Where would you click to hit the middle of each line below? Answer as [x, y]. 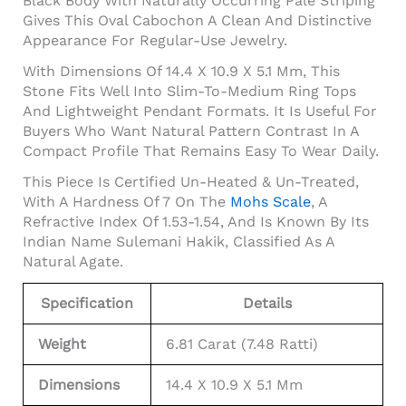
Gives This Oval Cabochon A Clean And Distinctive [197, 20]
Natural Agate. [73, 261]
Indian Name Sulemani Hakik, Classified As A [179, 241]
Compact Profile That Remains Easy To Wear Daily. [201, 150]
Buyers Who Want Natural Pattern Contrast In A [191, 130]
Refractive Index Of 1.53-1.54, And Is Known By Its [196, 221]
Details [267, 303]
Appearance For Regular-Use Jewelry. [155, 40]
